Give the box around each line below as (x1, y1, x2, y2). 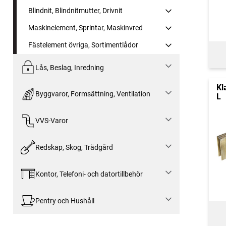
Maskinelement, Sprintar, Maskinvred (28, 24, 143, 32)
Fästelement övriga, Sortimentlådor (28, 41, 138, 49)
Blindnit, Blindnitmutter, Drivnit (28, 7, 123, 15)
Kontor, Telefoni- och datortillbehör (35, 169, 143, 178)
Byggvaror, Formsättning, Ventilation (35, 90, 150, 98)
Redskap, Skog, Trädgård (35, 143, 113, 151)
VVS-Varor (35, 117, 68, 125)
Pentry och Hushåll (35, 196, 94, 205)
